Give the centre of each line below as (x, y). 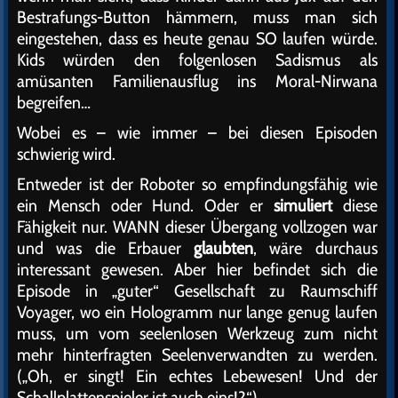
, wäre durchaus (315, 247)
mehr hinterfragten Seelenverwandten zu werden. (197, 354)
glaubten (224, 247)
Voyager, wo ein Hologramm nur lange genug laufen (197, 311)
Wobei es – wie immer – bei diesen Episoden (197, 132)
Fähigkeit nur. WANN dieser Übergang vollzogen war (197, 226)
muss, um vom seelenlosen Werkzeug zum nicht (197, 333)
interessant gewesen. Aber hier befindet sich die (197, 269)
